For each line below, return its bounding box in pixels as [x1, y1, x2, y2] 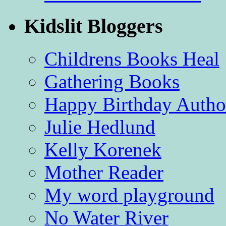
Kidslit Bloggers [24, 14, 163, 37]
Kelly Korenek [44, 138, 161, 160]
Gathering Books [44, 70, 180, 92]
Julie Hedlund [44, 116, 155, 138]
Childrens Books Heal [44, 47, 219, 70]
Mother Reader [44, 161, 163, 183]
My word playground [44, 184, 214, 206]
